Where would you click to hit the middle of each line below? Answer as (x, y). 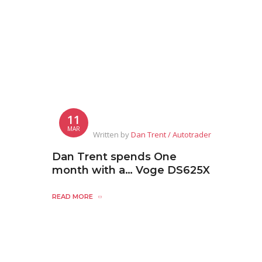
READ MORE (73, 196)
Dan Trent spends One (114, 157)
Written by (112, 135)
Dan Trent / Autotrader (171, 135)
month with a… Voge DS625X (131, 170)
